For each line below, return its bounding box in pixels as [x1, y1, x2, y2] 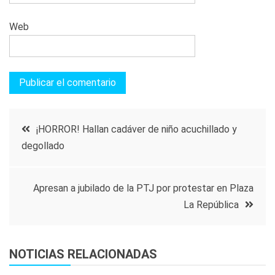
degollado [21, 139, 64, 152]
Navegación [9, 112, 113, 136]
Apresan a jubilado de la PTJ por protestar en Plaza [33, 182, 254, 194]
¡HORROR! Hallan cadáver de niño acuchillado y [36, 123, 237, 135]
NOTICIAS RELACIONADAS [9, 246, 157, 261]
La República [184, 198, 239, 211]
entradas [9, 179, 87, 203]
